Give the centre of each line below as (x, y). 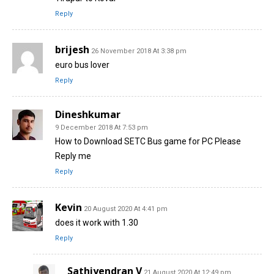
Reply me (73, 156)
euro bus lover (82, 65)
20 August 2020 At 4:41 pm (126, 209)
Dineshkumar (88, 114)
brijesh (72, 49)
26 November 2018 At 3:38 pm (139, 51)
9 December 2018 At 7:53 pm (102, 127)
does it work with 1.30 (97, 222)
